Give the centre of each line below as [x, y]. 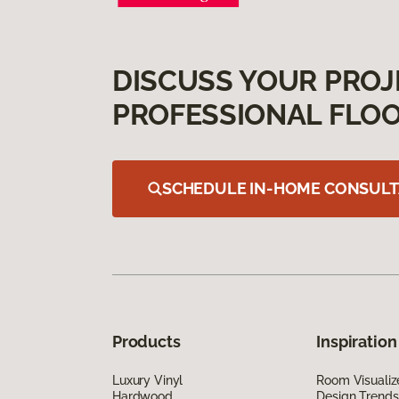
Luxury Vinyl [148, 380]
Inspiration [357, 341]
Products [147, 341]
